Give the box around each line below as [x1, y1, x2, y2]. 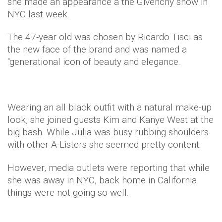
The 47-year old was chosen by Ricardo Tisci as [7, 31, 203, 43]
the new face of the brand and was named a [7, 44, 187, 55]
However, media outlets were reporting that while [7, 162, 210, 173]
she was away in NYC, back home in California [7, 174, 197, 186]
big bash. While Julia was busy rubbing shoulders [7, 126, 209, 138]
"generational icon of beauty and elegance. [7, 56, 183, 67]
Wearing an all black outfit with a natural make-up [7, 102, 212, 113]
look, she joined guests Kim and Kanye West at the [7, 114, 214, 125]
